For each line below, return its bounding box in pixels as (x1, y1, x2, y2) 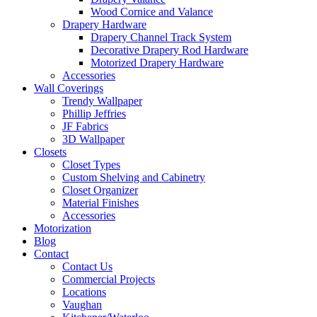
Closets (34, 145, 67, 158)
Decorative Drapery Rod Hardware (91, 43, 248, 56)
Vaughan (62, 298, 102, 311)
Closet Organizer (62, 183, 138, 196)
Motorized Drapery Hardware (91, 56, 224, 69)
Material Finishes (62, 196, 139, 209)
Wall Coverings (34, 81, 103, 94)
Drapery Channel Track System (91, 30, 231, 43)
